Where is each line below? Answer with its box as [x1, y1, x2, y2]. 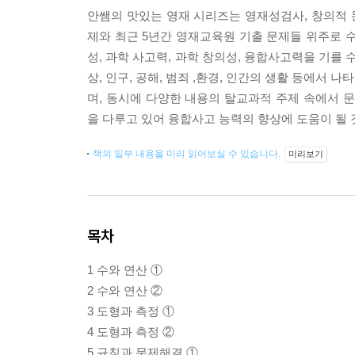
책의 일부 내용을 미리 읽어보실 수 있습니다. [93, 148, 283, 159]
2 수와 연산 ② [87, 284, 162, 297]
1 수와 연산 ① [87, 263, 162, 277]
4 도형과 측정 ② [87, 325, 174, 338]
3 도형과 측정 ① [87, 304, 174, 318]
